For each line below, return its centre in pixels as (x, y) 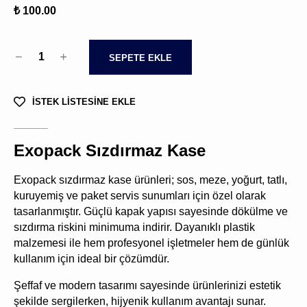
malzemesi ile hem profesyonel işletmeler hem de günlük (151, 243)
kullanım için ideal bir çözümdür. (91, 258)
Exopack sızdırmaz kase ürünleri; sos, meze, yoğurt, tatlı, (150, 180)
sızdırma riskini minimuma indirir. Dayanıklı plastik (134, 227)
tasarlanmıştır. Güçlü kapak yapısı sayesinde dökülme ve (151, 211)
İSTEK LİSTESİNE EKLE (84, 102)
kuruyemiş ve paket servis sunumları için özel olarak (140, 195)
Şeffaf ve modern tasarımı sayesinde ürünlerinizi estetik (147, 285)
